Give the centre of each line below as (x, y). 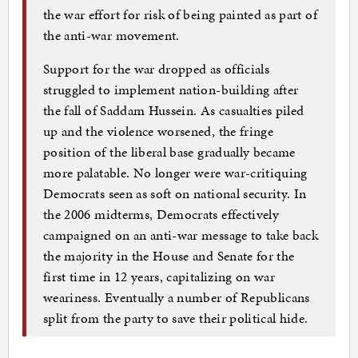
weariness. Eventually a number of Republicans (177, 297)
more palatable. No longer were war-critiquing (175, 172)
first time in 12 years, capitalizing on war (159, 276)
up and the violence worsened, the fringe (159, 131)
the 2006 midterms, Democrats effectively (161, 214)
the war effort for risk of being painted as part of (180, 14)
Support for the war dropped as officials (157, 68)
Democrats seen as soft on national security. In (175, 193)
